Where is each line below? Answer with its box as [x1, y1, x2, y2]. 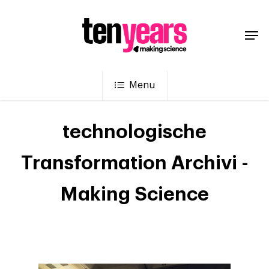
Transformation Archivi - [20, 153, 249, 173]
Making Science [60, 184, 209, 204]
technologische [62, 122, 207, 142]
